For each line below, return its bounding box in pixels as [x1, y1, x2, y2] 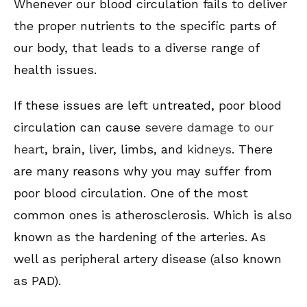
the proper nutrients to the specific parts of [14, 19, 275, 34]
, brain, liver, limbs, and [45, 142, 187, 157]
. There [232, 142, 273, 157]
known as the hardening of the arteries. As [14, 230, 266, 245]
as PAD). [14, 273, 61, 288]
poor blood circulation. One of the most [14, 186, 248, 201]
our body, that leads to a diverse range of [14, 40, 259, 56]
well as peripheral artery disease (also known [14, 251, 282, 267]
